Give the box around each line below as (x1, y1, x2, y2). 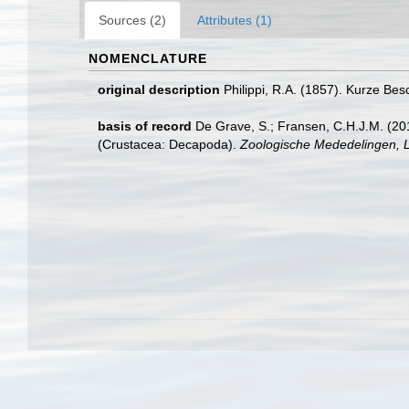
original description (98, 82, 220, 97)
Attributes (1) (197, 13, 272, 27)
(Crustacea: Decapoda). (98, 137, 240, 152)
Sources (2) (99, 13, 166, 27)
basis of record (98, 119, 192, 133)
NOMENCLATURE (89, 51, 207, 66)
